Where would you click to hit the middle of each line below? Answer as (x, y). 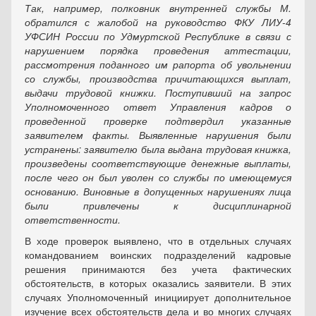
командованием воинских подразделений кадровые (158, 255)
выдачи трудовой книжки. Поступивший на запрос (158, 92)
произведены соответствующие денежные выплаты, (158, 163)
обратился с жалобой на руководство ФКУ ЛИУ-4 (158, 22)
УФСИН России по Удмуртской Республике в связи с (158, 36)
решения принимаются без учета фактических (158, 269)
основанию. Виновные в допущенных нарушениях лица (158, 191)
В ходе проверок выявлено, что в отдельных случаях (158, 241)
